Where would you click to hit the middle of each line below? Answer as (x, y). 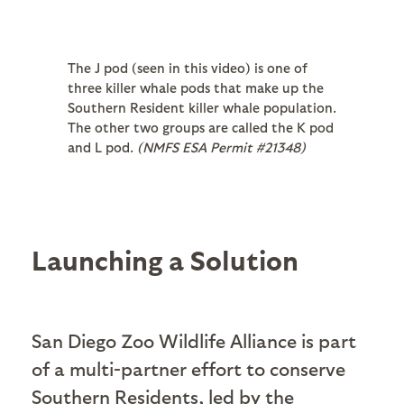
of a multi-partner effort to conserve (188, 369)
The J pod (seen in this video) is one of (188, 68)
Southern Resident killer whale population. (202, 108)
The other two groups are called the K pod (201, 128)
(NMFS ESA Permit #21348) (221, 147)
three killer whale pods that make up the (196, 88)
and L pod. (102, 147)
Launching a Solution (165, 259)
